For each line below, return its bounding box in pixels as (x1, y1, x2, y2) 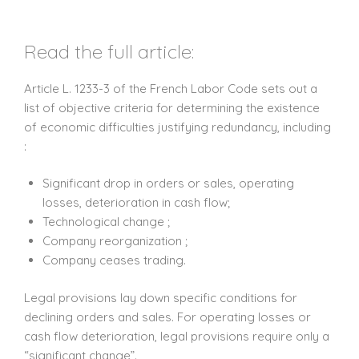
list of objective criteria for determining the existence (24, 99, 320, 115)
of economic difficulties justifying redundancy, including (24, 119, 331, 135)
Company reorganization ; (42, 233, 188, 249)
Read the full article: (24, 38, 194, 63)
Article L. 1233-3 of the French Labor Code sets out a (24, 80, 317, 96)
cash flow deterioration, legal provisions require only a (24, 328, 329, 344)
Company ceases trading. (42, 252, 186, 268)
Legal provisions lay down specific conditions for (24, 289, 297, 305)
